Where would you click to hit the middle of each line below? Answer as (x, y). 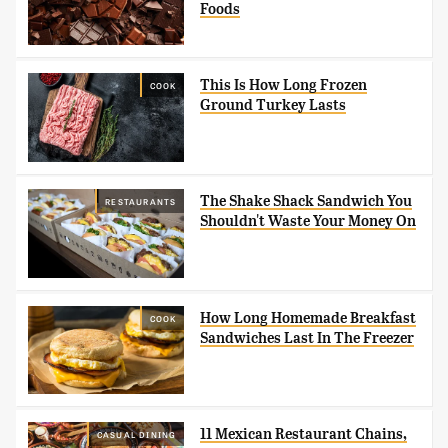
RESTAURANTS (141, 201)
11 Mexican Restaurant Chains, (304, 433)
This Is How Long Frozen (284, 85)
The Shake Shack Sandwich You (306, 201)
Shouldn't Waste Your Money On (308, 221)
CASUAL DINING (136, 433)
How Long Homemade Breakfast (308, 317)
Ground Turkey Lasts (273, 105)
